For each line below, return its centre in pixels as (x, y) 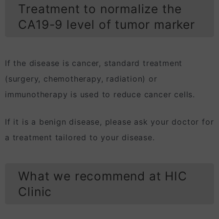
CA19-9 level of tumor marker (107, 24)
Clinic (35, 191)
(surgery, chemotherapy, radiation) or (81, 78)
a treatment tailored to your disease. (80, 137)
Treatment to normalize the (100, 9)
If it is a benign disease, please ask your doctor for (109, 121)
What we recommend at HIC (103, 176)
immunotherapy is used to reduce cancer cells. (100, 94)
